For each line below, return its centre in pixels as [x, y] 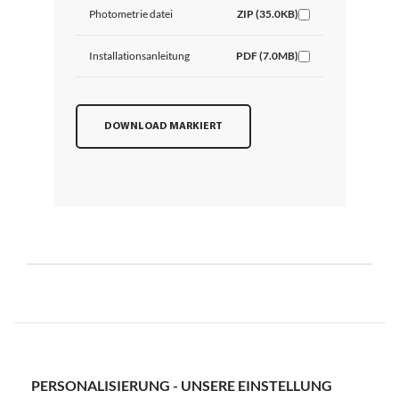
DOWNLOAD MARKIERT [163, 127]
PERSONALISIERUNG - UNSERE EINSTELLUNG [182, 386]
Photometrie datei [131, 14]
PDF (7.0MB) [267, 56]
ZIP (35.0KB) [268, 14]
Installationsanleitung [139, 56]
